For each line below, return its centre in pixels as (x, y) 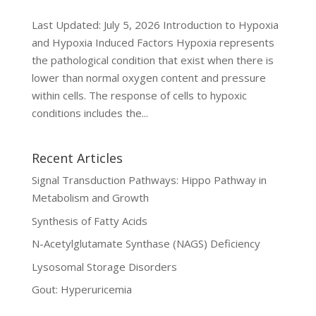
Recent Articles (77, 158)
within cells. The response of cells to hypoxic (139, 96)
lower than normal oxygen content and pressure (148, 78)
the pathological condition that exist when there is (152, 60)
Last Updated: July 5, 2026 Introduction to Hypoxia (155, 25)
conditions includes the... (90, 113)
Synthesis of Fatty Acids (89, 220)
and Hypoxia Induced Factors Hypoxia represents (153, 43)
